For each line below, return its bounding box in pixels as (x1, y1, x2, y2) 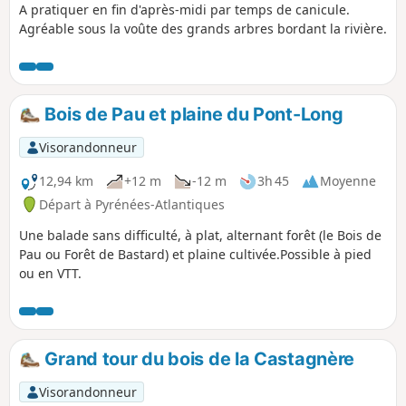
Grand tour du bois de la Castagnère (40, 347, 355, 370)
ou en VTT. (19, 264, 82, 282)
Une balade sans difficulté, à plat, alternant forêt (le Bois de (19, 226, 382, 244)
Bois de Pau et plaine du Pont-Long (40, 102, 343, 125)
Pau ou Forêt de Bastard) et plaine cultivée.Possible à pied (19, 245, 372, 263)
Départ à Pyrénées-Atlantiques (39, 195, 225, 213)
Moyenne (320, 172, 376, 190)
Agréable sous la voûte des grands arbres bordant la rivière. (19, 19, 387, 37)
